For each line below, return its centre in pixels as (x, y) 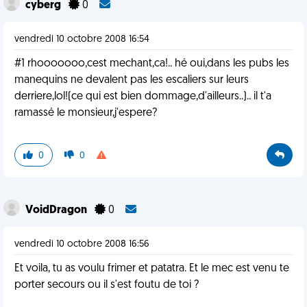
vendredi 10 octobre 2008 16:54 (82, 39)
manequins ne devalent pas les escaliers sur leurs (132, 80)
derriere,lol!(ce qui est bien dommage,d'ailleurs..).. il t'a (143, 97)
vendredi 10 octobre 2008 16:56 (82, 244)
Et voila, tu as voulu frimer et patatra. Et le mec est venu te (152, 269)
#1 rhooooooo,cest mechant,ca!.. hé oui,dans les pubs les (152, 64)
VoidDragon (57, 210)
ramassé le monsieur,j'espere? (86, 113)
